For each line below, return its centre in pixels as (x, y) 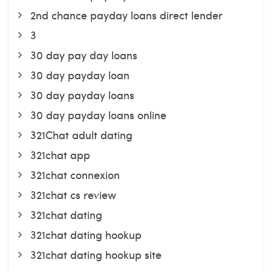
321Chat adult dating (81, 135)
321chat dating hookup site (96, 254)
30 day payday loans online (98, 115)
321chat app (60, 155)
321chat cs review (73, 194)
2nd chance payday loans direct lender (126, 15)
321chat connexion (75, 175)
